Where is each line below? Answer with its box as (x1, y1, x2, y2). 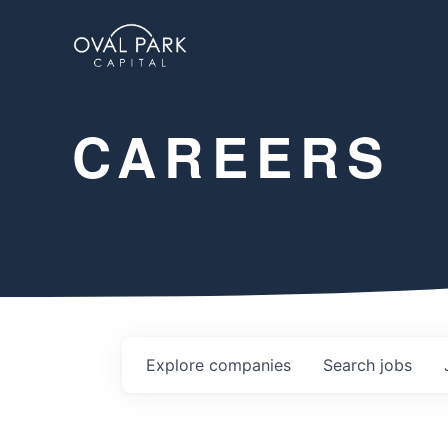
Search (323, 354, 380, 375)
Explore (146, 354, 209, 375)
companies (209, 354, 291, 375)
